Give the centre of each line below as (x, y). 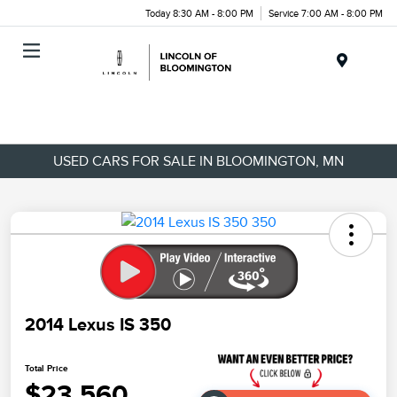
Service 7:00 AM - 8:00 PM (326, 13)
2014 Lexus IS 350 (98, 325)
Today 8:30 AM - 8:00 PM (199, 13)
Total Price (47, 368)
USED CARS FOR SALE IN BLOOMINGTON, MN (198, 161)
